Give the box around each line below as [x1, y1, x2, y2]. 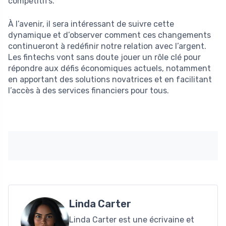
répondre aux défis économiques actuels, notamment [8, 63, 211, 73]
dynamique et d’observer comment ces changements [8, 30, 211, 40]
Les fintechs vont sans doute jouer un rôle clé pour [8, 52, 201, 62]
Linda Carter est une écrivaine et [69, 214, 194, 224]
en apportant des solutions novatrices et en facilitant [8, 74, 212, 84]
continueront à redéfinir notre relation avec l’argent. [8, 41, 206, 51]
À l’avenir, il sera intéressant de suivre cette [8, 19, 174, 29]
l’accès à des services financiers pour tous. [8, 85, 169, 95]
